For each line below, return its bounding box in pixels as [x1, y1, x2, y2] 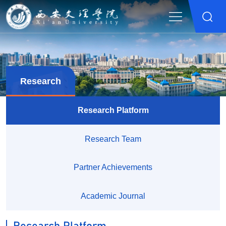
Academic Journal [81, 191, 145, 200]
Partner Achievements [74, 163, 152, 172]
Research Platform [77, 105, 149, 115]
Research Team [85, 134, 141, 143]
